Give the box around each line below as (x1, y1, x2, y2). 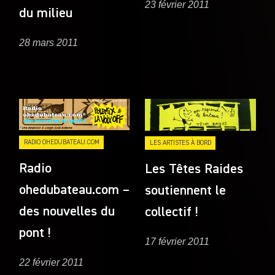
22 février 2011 (19, 257, 84, 268)
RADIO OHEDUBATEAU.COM (23, 138, 99, 145)
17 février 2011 (145, 236, 210, 247)
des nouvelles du (19, 204, 115, 219)
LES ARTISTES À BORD (149, 139, 211, 146)
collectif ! (145, 205, 199, 219)
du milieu (19, 6, 73, 20)
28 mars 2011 (19, 37, 79, 48)
